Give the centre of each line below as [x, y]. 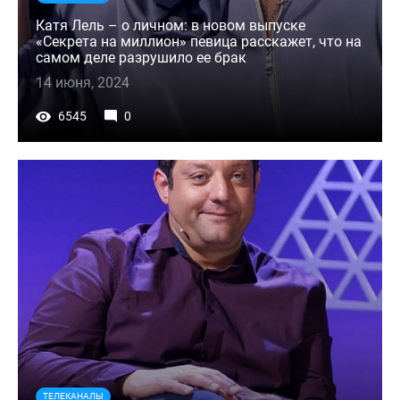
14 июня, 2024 [83, 82]
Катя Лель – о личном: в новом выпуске [171, 25]
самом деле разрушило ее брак [141, 57]
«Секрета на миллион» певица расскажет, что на [199, 41]
